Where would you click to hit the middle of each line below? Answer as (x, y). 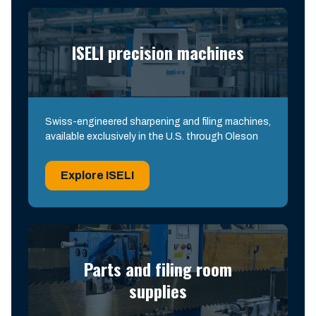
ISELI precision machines (158, 52)
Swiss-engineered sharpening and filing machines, (158, 122)
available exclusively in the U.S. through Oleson (152, 136)
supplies (158, 291)
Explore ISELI (97, 175)
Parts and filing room (158, 269)
